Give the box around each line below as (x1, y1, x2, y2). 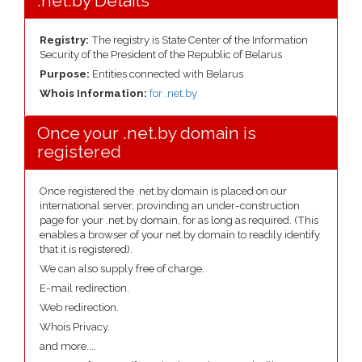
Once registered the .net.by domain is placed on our (40, 185, 287, 197)
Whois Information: (40, 87, 149, 99)
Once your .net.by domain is (37, 123, 256, 143)
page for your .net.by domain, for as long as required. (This (40, 214, 318, 226)
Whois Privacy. (40, 321, 110, 333)
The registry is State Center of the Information (89, 34, 308, 46)
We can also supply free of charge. (40, 263, 204, 275)
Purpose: (40, 68, 92, 80)
